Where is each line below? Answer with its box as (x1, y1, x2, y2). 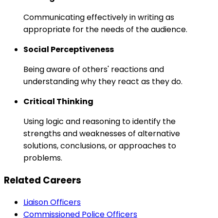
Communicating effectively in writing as (23, 12, 174, 23)
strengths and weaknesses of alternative (23, 128, 180, 140)
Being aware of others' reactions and (23, 64, 164, 75)
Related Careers (4, 173, 81, 187)
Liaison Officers (23, 197, 81, 208)
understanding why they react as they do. (23, 76, 182, 88)
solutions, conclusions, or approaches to (23, 140, 176, 152)
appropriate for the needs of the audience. (23, 24, 187, 36)
